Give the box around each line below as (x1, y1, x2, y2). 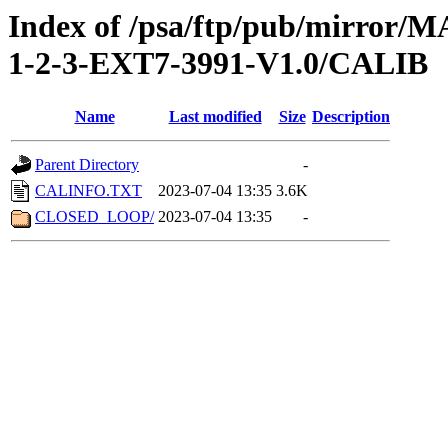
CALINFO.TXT (35, 182, 142, 200)
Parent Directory (35, 156, 139, 174)
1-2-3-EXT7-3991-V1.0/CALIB (8, 45, 428, 81)
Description (312, 108, 390, 126)
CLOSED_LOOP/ (35, 208, 154, 226)
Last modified (168, 108, 262, 126)
